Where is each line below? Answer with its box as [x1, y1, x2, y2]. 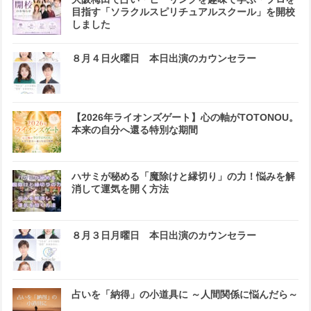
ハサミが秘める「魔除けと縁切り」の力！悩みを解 [72, 171, 295, 183]
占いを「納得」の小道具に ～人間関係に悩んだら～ [72, 289, 298, 301]
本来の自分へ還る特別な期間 [72, 124, 198, 136]
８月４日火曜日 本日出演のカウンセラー [72, 53, 256, 65]
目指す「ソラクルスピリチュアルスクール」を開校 [72, 6, 295, 18]
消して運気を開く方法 [72, 183, 169, 195]
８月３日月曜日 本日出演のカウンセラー [72, 230, 256, 242]
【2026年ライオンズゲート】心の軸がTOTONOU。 [72, 112, 299, 124]
